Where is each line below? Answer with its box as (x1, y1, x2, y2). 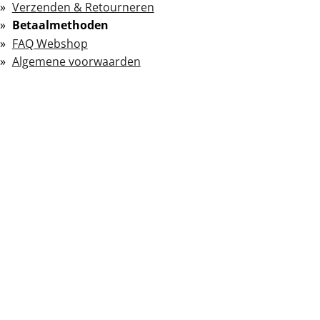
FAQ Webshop (11, 35, 88, 51)
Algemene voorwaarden (11, 54, 141, 70)
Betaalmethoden (11, 17, 109, 34)
